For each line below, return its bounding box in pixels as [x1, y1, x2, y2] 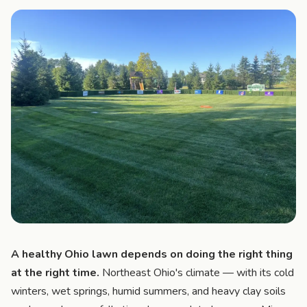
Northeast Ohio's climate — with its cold [99, 265, 294, 280]
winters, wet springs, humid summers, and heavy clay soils [11, 283, 286, 299]
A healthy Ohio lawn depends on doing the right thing [11, 246, 293, 262]
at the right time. [11, 265, 99, 280]
